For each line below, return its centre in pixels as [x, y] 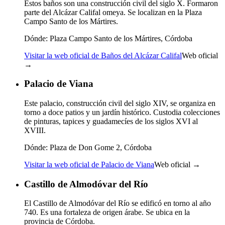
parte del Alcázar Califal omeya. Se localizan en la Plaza [113, 12]
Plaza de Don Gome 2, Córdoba [100, 147]
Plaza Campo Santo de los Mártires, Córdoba [120, 38]
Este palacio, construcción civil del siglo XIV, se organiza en [120, 103]
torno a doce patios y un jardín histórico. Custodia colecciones [122, 112]
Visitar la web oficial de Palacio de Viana [89, 164]
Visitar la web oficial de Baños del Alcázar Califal [103, 55]
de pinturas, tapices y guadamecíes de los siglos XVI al [111, 121]
